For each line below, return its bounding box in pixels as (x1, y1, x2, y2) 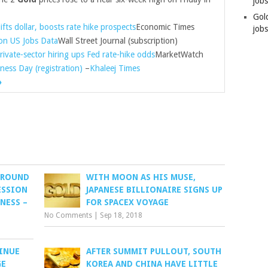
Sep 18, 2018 (100, 211, 143, 220)
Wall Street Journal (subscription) (58, 36, 178, 45)
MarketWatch (155, 50, 203, 59)
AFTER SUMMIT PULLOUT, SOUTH (86, 246, 222, 256)
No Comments (44, 211, 93, 220)
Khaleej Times (90, 63, 140, 73)
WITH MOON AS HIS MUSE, (86, 172, 196, 182)
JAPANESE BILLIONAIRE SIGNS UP (86, 185, 223, 194)
